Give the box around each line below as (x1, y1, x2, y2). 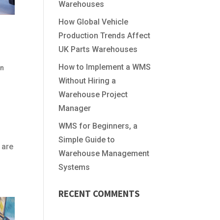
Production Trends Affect (58, 31, 151, 40)
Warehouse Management (58, 149, 150, 158)
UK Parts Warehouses (58, 45, 138, 54)
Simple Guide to (58, 135, 115, 144)
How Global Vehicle (58, 17, 129, 27)
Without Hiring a (58, 76, 116, 85)
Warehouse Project (58, 90, 128, 99)
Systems (58, 163, 90, 172)
